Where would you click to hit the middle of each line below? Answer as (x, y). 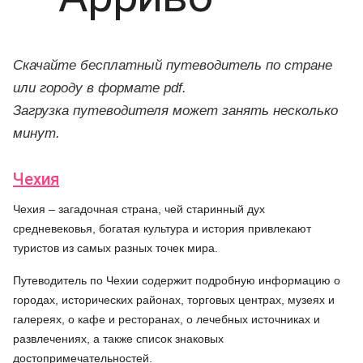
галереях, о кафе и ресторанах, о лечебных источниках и (167, 319)
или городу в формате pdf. (100, 88)
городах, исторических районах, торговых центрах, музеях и (174, 300)
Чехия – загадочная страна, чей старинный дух (139, 209)
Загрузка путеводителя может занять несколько (175, 111)
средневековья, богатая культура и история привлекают (162, 228)
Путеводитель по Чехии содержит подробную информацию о (177, 280)
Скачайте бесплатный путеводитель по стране (173, 65)
